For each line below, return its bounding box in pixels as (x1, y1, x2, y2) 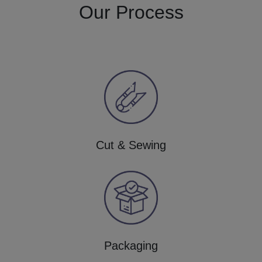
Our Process (78, 1, 184, 23)
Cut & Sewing (96, 138, 166, 151)
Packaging (104, 239, 158, 252)
